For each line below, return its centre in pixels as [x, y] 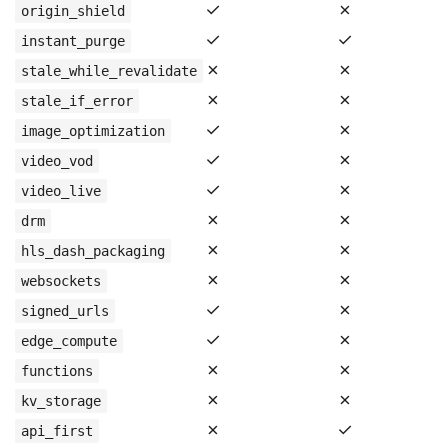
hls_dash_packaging [93, 251]
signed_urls [65, 311]
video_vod [57, 161]
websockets [61, 281]
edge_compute [69, 341]
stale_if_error [77, 101]
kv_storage [61, 401]
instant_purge [73, 41]
